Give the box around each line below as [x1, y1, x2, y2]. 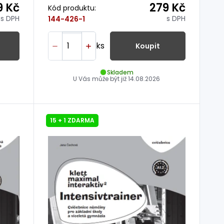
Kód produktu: [47, 2, 96, 13]
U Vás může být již [73, 74, 128, 83]
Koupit [135, 40, 160, 51]
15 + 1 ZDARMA [49, 116, 94, 125]
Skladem [107, 67, 134, 76]
